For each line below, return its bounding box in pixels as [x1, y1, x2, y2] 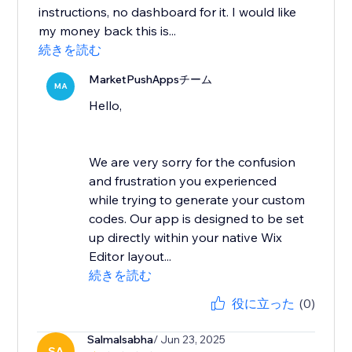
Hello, [89, 97, 123, 114]
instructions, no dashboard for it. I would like [38, 4, 297, 20]
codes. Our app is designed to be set [89, 211, 305, 227]
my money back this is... [38, 23, 177, 39]
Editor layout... [89, 248, 172, 265]
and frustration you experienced [89, 173, 277, 189]
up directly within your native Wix [89, 229, 283, 246]
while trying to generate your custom [89, 192, 306, 208]
